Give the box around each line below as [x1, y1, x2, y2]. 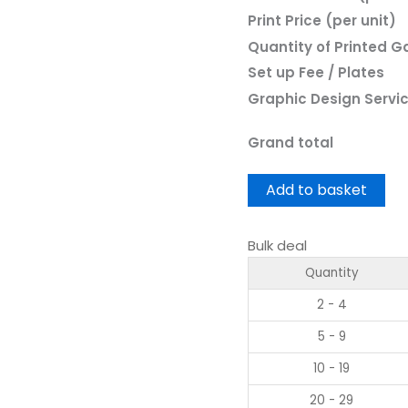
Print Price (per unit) [248, 11, 396, 31]
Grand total [248, 133, 333, 153]
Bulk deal [248, 236, 307, 256]
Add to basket [266, 179, 367, 201]
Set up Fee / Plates [248, 63, 384, 83]
